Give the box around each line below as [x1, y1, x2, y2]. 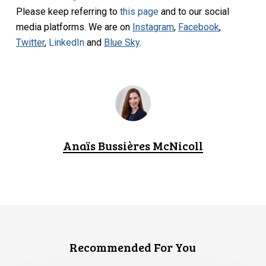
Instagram [132, 21, 175, 33]
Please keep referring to [16, 6, 121, 18]
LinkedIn [49, 37, 85, 49]
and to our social [159, 6, 230, 18]
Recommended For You [69, 238, 197, 255]
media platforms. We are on [16, 21, 133, 33]
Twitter [16, 37, 45, 49]
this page [120, 6, 159, 18]
